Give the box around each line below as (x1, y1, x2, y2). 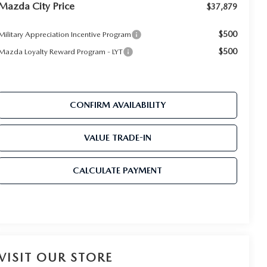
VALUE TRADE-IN (83, 132, 151, 144)
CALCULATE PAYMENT (73, 165, 163, 176)
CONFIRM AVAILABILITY (69, 100, 166, 111)
